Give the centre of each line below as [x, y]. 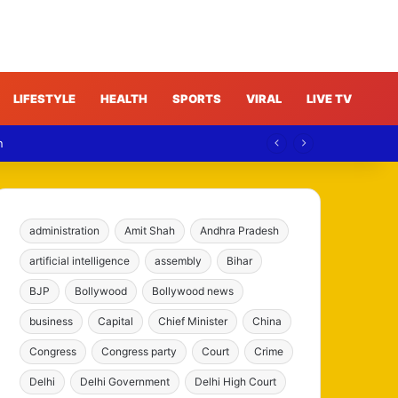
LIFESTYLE [44, 98]
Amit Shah [150, 230]
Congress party [139, 351]
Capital [116, 321]
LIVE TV [329, 98]
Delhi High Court [236, 381]
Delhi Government [125, 381]
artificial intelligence [80, 260]
